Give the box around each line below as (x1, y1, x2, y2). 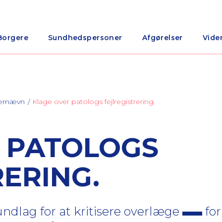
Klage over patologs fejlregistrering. (32, 97, 155, 106)
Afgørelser (142, 33, 183, 42)
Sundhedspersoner (48, 33, 122, 42)
